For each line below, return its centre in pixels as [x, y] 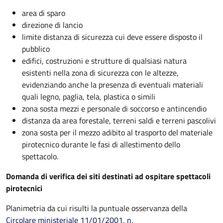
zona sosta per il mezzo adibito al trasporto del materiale [117, 132]
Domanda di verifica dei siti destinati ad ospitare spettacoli [108, 176]
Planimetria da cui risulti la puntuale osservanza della [97, 208]
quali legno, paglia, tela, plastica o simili [89, 97]
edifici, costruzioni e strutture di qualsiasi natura [104, 61]
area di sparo [44, 13]
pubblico [36, 49]
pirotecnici [24, 188]
